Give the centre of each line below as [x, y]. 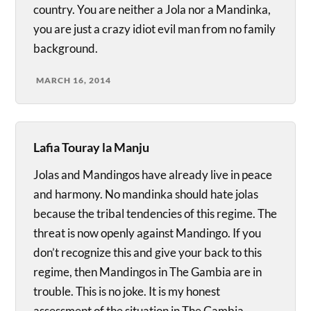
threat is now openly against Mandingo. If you [148, 233]
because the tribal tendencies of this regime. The [155, 214]
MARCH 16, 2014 [74, 81]
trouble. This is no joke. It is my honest [127, 292]
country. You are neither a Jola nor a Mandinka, [152, 10]
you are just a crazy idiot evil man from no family [155, 29]
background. [66, 49]
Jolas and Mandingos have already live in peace [153, 175]
